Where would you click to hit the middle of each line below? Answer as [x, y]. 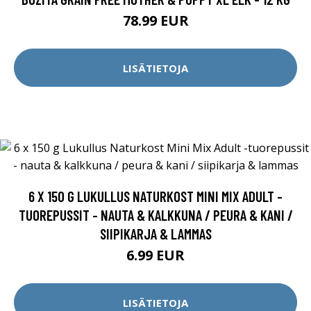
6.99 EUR [155, 255]
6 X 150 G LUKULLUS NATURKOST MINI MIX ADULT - [155, 196]
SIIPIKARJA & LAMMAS [155, 234]
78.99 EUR [155, 20]
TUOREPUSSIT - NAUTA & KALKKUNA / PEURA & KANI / [155, 215]
